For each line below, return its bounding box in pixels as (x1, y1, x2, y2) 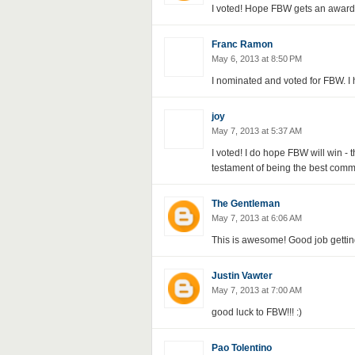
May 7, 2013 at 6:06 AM (211, 213, 302, 223)
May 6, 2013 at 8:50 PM (211, 54, 302, 63)
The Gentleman (211, 198, 280, 209)
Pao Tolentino (211, 342, 272, 353)
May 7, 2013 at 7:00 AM (211, 285, 302, 295)
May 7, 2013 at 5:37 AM (211, 126, 302, 136)
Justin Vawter (211, 270, 273, 281)
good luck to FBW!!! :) (211, 307, 302, 318)
